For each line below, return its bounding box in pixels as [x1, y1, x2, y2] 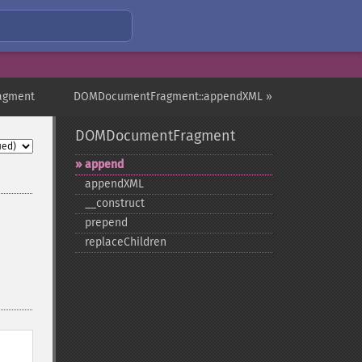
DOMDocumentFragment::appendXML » [74, 90, 272, 103]
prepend [84, 216, 128, 229]
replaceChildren [84, 235, 166, 249]
